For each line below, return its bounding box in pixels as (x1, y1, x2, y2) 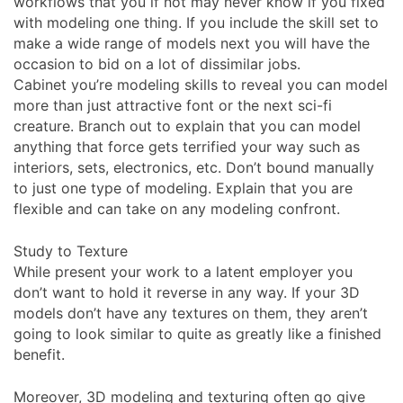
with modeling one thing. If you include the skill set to (13, 13, 379, 31)
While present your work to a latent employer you (13, 262, 353, 281)
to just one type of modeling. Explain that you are (13, 178, 353, 197)
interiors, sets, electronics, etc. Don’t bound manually (13, 157, 374, 176)
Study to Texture (13, 241, 128, 260)
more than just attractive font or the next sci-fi (13, 95, 332, 114)
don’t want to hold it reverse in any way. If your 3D (13, 282, 360, 301)
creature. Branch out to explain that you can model (13, 116, 361, 135)
